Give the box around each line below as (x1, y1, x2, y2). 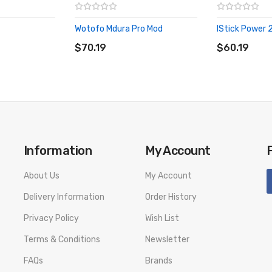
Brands (145, 256, 172, 266)
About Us (24, 171, 59, 181)
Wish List (145, 213, 179, 223)
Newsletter (145, 234, 189, 245)
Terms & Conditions (24, 234, 100, 245)
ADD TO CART (87, 31, 136, 39)
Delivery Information (24, 192, 104, 202)
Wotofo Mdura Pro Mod (75, 24, 163, 34)
